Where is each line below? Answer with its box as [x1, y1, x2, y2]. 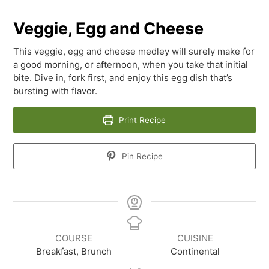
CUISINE [177, 232, 213, 244]
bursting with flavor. [13, 85, 98, 97]
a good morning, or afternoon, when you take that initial [13, 58, 249, 70]
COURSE [55, 232, 93, 244]
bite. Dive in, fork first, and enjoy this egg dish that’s [13, 71, 233, 83]
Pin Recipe [119, 151, 163, 161]
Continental [170, 245, 220, 257]
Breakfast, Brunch [36, 245, 112, 257]
